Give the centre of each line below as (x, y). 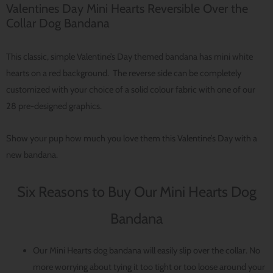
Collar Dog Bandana (58, 23)
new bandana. (32, 154)
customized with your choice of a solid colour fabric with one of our (131, 90)
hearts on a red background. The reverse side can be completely (124, 73)
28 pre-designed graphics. (54, 106)
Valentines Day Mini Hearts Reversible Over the (127, 9)
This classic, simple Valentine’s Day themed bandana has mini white (129, 57)
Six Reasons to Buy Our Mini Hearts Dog (136, 192)
